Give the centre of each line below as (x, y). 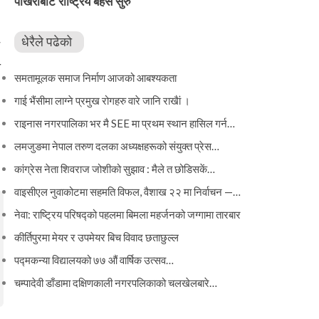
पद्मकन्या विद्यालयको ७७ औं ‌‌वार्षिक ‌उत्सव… (94, 260)
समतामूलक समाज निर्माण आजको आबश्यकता (95, 77)
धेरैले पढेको (46, 41)
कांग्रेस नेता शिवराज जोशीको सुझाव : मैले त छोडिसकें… (114, 168)
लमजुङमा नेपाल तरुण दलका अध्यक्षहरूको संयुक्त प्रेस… (116, 146)
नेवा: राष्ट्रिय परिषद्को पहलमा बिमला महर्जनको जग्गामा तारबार (127, 214)
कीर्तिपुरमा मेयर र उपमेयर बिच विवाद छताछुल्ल (96, 237)
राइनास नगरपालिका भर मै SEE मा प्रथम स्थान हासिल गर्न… (124, 123)
